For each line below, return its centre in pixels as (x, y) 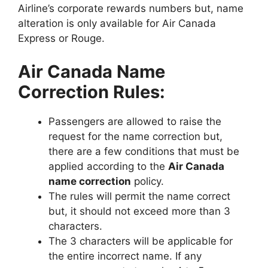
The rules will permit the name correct (139, 196)
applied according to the (108, 166)
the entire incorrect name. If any (125, 256)
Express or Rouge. (61, 38)
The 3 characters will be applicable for (141, 241)
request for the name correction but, (135, 136)
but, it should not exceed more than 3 (139, 211)
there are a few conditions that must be (144, 151)
